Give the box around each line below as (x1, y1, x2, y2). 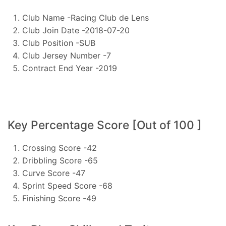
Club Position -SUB (22, 38, 95, 48)
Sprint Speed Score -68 (22, 180, 112, 191)
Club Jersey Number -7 (22, 50, 111, 61)
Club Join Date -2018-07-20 (22, 25, 130, 36)
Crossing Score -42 (22, 142, 97, 153)
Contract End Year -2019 (22, 63, 117, 74)
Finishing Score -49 (22, 193, 96, 203)
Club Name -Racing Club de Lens (22, 13, 149, 23)
